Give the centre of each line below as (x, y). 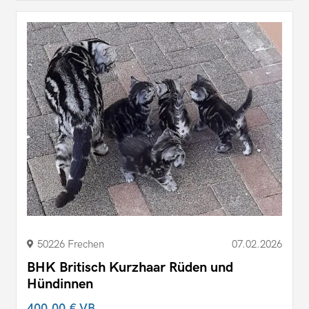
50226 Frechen (71, 245)
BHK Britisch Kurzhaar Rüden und (130, 268)
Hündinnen (60, 285)
